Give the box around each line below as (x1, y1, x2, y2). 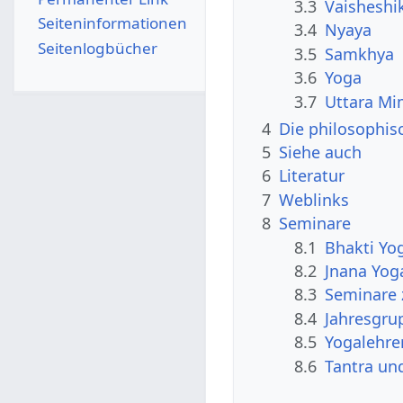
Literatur (279, 165, 345, 187)
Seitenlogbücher (37, 37, 157, 58)
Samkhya (325, 42, 395, 65)
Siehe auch (279, 141, 363, 164)
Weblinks (279, 188, 350, 210)
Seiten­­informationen (37, 13, 187, 34)
